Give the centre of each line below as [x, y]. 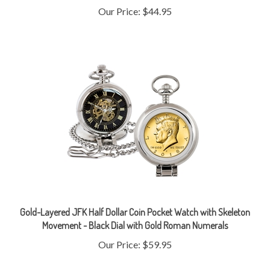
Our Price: [119, 228]
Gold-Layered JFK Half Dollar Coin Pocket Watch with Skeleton [135, 196]
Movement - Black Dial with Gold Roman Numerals [135, 209]
